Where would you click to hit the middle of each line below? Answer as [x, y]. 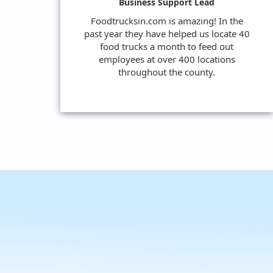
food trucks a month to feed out [167, 46]
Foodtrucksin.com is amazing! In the [167, 20]
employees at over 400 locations [167, 59]
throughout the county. [167, 72]
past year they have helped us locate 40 [167, 33]
